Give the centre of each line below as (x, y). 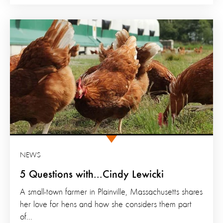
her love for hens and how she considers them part (106, 204)
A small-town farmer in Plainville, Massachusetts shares (111, 192)
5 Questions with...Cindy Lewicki (92, 174)
